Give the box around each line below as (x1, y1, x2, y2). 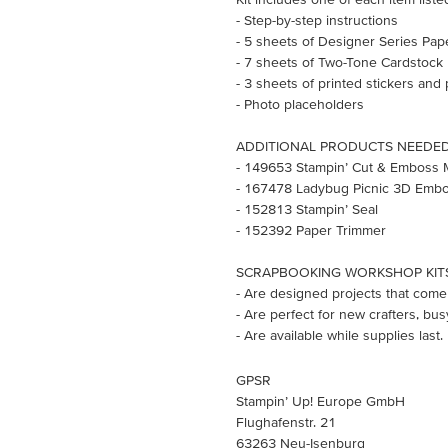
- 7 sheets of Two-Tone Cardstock (236, 54, 443, 70)
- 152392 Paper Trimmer (236, 222, 386, 238)
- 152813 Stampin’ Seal (236, 201, 378, 217)
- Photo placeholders (236, 96, 364, 112)
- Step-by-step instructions (236, 12, 398, 28)
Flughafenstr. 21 (236, 414, 336, 430)
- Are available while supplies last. (236, 327, 443, 343)
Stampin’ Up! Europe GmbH (236, 393, 405, 409)
